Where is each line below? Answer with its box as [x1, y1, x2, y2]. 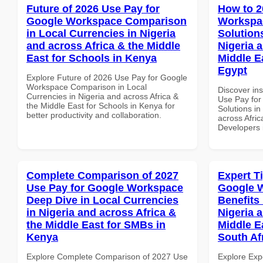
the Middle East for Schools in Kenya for [26, 100, 175, 110]
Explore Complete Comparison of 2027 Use [26, 251, 188, 261]
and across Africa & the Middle [26, 39, 180, 52]
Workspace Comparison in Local [26, 82, 147, 92]
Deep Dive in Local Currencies [26, 194, 178, 206]
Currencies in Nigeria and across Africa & [26, 91, 178, 101]
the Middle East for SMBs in [26, 218, 166, 231]
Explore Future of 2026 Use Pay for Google [26, 72, 187, 82]
